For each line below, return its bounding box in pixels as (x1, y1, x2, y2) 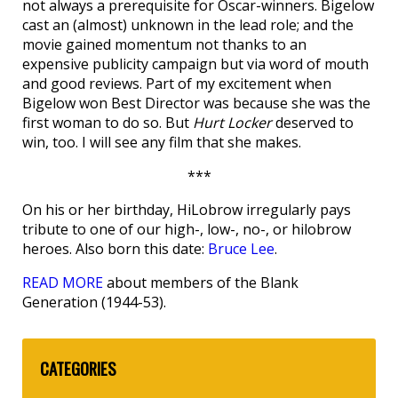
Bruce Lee (208, 239, 275, 259)
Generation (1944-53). (22, 292, 166, 312)
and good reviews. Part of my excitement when (22, 74, 331, 93)
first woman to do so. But (22, 113, 193, 132)
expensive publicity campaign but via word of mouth (22, 54, 369, 74)
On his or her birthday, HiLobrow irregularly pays (22, 200, 351, 219)
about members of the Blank (103, 273, 298, 292)
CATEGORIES (40, 356, 116, 380)
